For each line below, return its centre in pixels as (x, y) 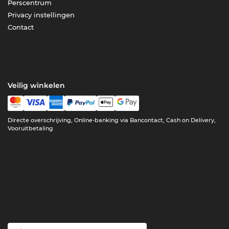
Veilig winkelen (37, 86)
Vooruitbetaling (31, 129)
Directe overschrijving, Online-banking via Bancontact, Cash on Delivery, (112, 120)
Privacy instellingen (41, 15)
